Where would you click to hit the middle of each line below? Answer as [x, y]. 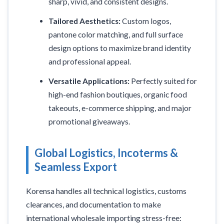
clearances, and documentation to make [93, 204]
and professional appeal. [90, 62]
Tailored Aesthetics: [85, 21]
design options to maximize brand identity [120, 48]
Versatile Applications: [89, 81]
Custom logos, [146, 21]
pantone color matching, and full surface [116, 35]
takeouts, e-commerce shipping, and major [120, 108]
